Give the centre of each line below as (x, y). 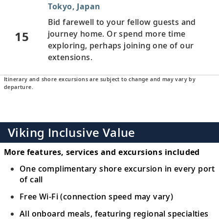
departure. (19, 87)
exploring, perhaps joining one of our (121, 45)
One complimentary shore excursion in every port (117, 168)
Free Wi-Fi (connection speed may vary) (97, 196)
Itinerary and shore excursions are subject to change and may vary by (100, 79)
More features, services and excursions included (102, 152)
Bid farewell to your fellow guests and (122, 22)
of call (31, 179)
